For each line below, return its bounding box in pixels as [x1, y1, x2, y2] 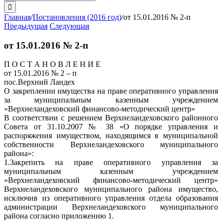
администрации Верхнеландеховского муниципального [4, 203, 218, 212]
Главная [4, 13, 31, 21]
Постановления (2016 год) [33, 13, 121, 21]
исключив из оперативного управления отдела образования [4, 194, 218, 203]
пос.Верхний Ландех [4, 78, 75, 87]
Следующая [50, 22, 89, 30]
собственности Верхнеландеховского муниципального [4, 140, 218, 149]
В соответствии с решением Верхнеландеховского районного [4, 113, 218, 122]
